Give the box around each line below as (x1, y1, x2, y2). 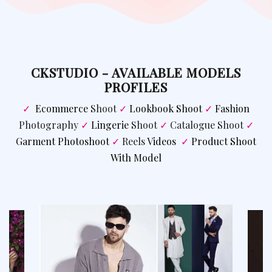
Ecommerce (35, 102, 88, 115)
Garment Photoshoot (16, 135, 109, 148)
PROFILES (104, 78, 168, 95)
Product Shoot (191, 135, 256, 148)
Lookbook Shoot (129, 102, 202, 115)
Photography (18, 118, 81, 132)
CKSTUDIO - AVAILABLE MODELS (30, 63, 40, 81)
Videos (147, 135, 176, 148)
